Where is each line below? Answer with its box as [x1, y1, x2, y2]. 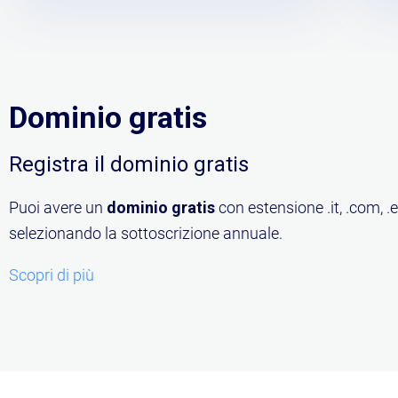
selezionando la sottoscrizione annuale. [9, 223, 283, 243]
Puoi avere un [9, 197, 107, 217]
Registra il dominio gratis [9, 151, 249, 177]
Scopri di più [9, 265, 94, 284]
